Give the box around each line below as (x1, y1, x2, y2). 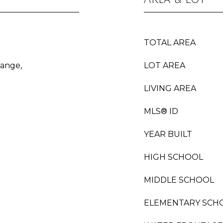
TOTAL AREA (144, 38, 196, 47)
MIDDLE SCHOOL (144, 175, 214, 185)
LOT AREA (144, 61, 185, 70)
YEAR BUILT (144, 129, 192, 139)
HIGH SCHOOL (144, 152, 203, 162)
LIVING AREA (144, 84, 196, 93)
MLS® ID (144, 107, 178, 116)
